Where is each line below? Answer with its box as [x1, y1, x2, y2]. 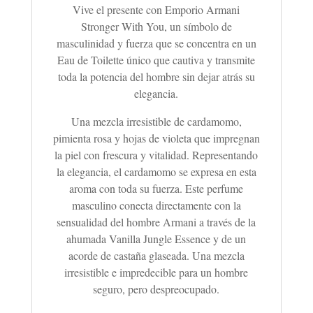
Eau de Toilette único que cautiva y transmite [57, 52, 256, 67]
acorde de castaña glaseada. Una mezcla [68, 247, 245, 263]
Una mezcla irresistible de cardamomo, [71, 113, 242, 129]
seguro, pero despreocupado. [93, 281, 220, 296]
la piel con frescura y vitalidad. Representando [54, 147, 259, 162]
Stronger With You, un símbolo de [80, 18, 232, 34]
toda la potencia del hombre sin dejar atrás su [57, 68, 255, 84]
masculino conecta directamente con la [71, 197, 241, 212]
